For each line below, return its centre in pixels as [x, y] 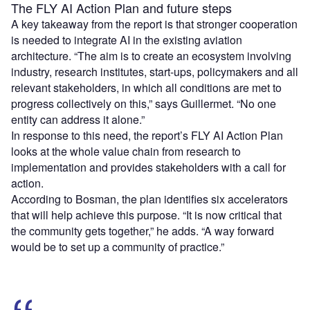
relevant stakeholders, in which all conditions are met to [146, 88]
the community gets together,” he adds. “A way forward [143, 231]
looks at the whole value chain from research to [126, 152]
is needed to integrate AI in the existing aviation [127, 40]
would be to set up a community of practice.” [119, 247]
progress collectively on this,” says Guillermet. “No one [144, 104]
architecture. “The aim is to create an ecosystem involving [151, 56]
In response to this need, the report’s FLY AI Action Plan [147, 136]
